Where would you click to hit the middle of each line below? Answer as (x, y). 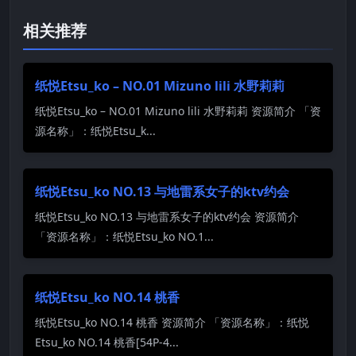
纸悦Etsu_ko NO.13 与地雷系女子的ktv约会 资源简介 (167, 216)
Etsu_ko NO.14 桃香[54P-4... (107, 342)
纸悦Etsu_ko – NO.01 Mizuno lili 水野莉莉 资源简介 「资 (178, 110)
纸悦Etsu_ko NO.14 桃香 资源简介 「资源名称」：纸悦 (172, 322)
